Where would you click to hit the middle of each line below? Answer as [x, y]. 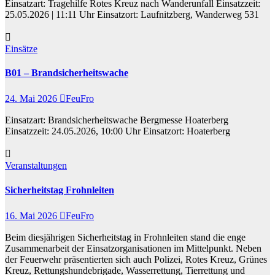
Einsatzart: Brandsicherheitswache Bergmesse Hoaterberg [117, 120]
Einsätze [21, 48]
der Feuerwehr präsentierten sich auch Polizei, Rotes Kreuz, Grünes [136, 259]
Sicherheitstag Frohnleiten [60, 190]
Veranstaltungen [36, 166]
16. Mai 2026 [32, 215]
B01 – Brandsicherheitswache [67, 73]
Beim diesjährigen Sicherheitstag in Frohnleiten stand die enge [125, 237]
